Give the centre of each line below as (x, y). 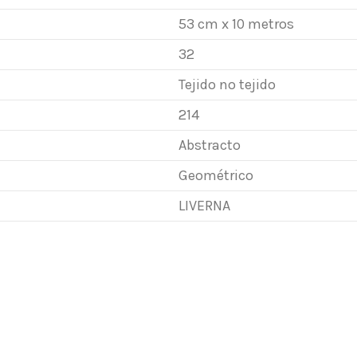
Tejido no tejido (227, 84)
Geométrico (216, 175)
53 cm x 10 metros (236, 24)
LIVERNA (204, 206)
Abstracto (210, 145)
